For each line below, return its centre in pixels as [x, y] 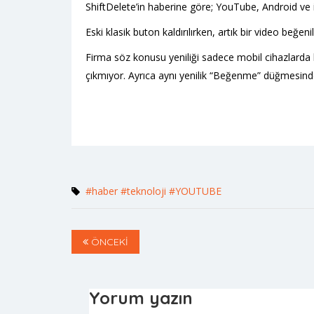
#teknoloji [143, 191]
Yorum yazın [141, 298]
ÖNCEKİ [108, 242]
